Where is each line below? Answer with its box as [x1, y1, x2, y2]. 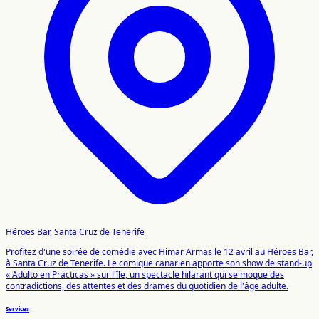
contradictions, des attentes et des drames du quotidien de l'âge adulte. [6, 279, 288, 292]
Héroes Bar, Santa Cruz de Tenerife [6, 225, 145, 238]
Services [6, 305, 29, 313]
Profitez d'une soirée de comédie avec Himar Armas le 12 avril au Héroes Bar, [6, 245, 313, 258]
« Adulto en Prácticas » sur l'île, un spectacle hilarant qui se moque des [6, 268, 284, 281]
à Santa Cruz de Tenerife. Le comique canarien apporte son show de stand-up [6, 256, 312, 269]
